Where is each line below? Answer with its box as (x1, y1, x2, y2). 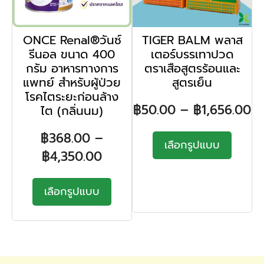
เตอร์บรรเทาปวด (150, 45, 234, 63)
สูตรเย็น (172, 73, 212, 91)
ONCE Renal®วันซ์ (22, 31, 121, 49)
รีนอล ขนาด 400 (29, 45, 115, 63)
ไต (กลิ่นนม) (41, 101, 103, 120)
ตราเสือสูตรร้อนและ (144, 59, 240, 77)
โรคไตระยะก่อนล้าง (25, 87, 118, 105)
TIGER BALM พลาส (141, 31, 243, 49)
